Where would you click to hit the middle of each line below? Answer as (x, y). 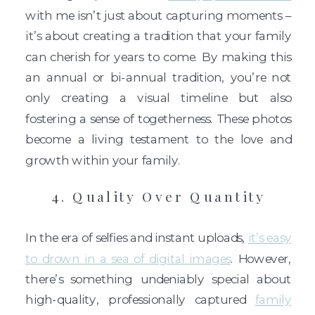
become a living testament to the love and (159, 139)
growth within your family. (103, 160)
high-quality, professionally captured (140, 300)
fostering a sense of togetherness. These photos (159, 119)
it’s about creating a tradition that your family (159, 36)
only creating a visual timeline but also (159, 98)
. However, (261, 258)
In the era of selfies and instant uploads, (137, 238)
